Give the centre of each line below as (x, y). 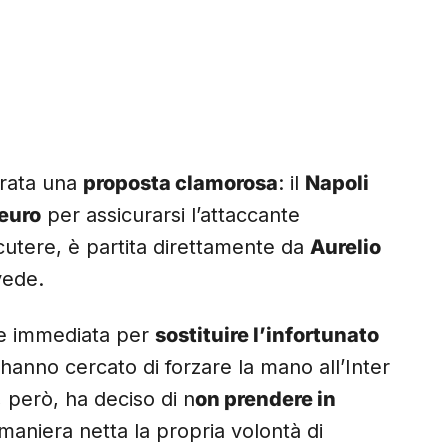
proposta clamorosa (180, 183)
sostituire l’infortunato (267, 335)
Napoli (337, 183)
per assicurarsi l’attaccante (170, 215)
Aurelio (345, 247)
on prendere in (265, 399)
